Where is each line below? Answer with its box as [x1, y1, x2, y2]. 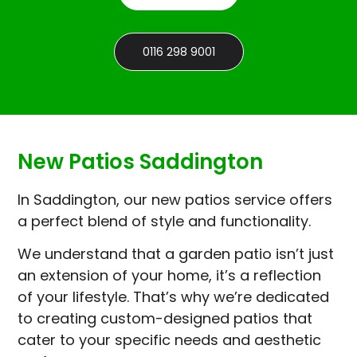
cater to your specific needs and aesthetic [18, 330, 322, 351]
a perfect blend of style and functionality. [18, 210, 312, 231]
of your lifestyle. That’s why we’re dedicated [18, 287, 330, 308]
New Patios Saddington [18, 147, 264, 176]
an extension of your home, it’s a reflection [18, 265, 322, 286]
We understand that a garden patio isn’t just [18, 244, 335, 265]
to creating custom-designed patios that [18, 308, 313, 329]
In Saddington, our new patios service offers [18, 189, 333, 210]
